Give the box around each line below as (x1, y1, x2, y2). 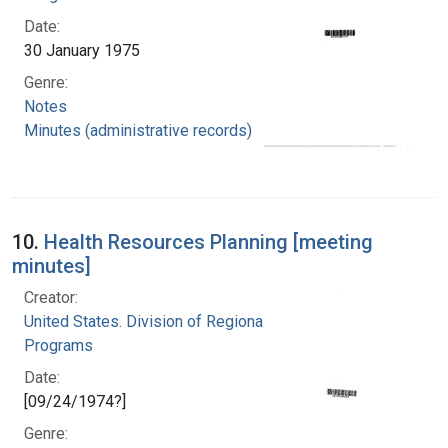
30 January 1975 (24, 40, 140, 60)
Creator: (24, 287, 78, 307)
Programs (24, 335, 93, 355)
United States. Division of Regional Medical (24, 311, 327, 331)
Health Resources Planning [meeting (44, 229, 373, 254)
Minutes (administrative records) (24, 120, 252, 140)
